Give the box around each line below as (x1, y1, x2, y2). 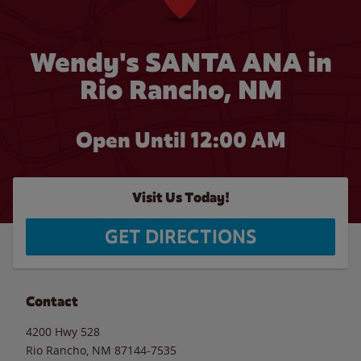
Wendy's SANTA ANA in (29, 45, 332, 80)
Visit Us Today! (131, 189, 230, 206)
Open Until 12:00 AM (75, 127, 286, 154)
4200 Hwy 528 (26, 323, 100, 339)
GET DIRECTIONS (105, 225, 256, 249)
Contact (26, 293, 78, 310)
